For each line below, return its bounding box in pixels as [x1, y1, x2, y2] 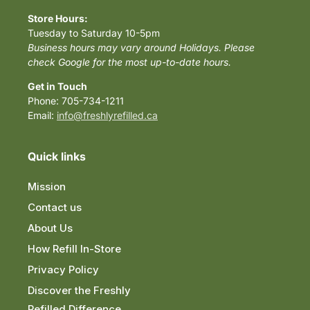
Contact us [28, 201, 82, 214]
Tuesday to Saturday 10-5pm [28, 27, 160, 39]
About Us [28, 221, 73, 235]
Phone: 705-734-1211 [28, 95, 124, 107]
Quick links [28, 149, 86, 163]
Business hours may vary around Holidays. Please [28, 42, 255, 53]
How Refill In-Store [28, 242, 121, 255]
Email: [28, 109, 57, 121]
